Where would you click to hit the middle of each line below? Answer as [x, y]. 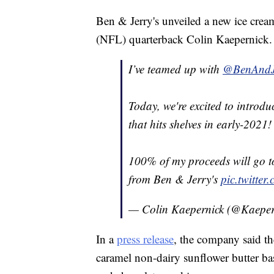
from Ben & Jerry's [175, 179]
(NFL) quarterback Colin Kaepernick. [184, 39]
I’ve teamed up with [176, 69]
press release [145, 239]
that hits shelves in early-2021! [200, 124]
